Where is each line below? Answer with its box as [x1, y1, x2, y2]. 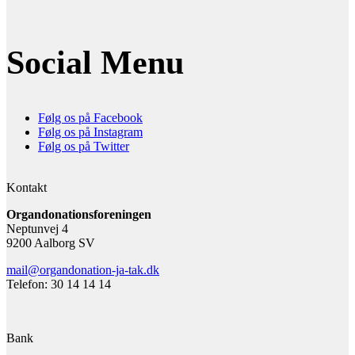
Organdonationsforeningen [6, 208, 151, 222]
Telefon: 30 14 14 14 [6, 277, 111, 292]
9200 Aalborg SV [6, 236, 95, 250]
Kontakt [6, 181, 47, 195]
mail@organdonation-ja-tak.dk [6, 263, 159, 277]
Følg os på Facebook [38, 111, 143, 125]
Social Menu [6, 44, 184, 82]
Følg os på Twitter [38, 139, 129, 154]
